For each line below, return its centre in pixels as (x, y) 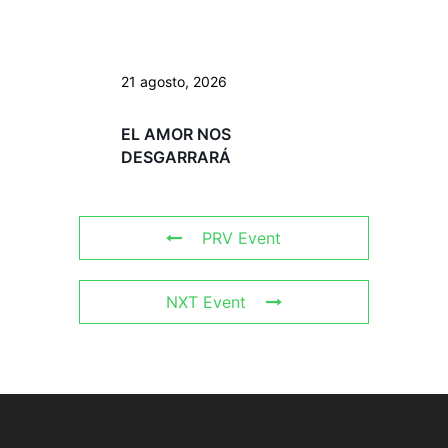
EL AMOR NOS (175, 133)
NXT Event (205, 301)
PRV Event (242, 237)
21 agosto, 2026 (173, 81)
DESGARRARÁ (175, 156)
